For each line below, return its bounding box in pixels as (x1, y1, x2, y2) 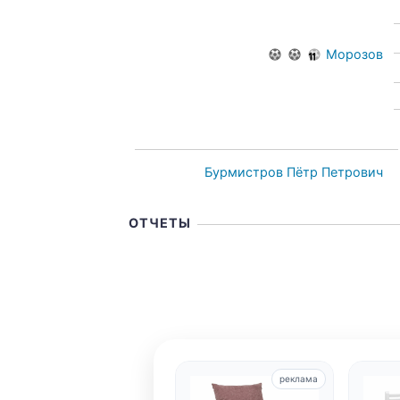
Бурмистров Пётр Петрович (204, 164, 383, 179)
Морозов (325, 46, 383, 62)
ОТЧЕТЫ (129, 215, 191, 230)
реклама (279, 373, 318, 384)
